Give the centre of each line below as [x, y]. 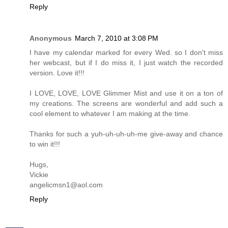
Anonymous [51, 38]
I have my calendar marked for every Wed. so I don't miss [126, 53]
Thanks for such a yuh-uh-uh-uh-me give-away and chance [126, 134]
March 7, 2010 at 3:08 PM [117, 38]
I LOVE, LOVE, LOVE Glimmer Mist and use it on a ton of [126, 93]
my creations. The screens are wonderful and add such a [126, 104]
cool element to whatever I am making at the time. [110, 114]
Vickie [39, 175]
